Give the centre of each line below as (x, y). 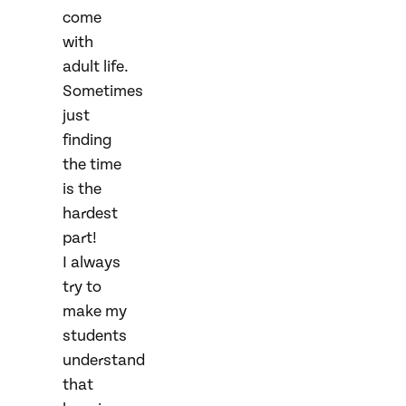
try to (82, 287)
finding (87, 140)
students (95, 336)
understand (104, 360)
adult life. (96, 67)
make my (95, 311)
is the (82, 189)
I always (92, 262)
